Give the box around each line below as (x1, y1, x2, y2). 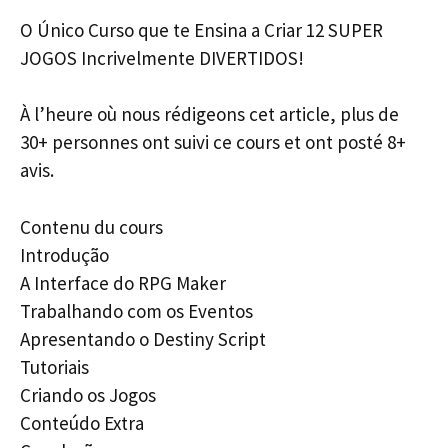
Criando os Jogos (20, 382, 156, 407)
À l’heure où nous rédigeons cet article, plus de (20, 102, 399, 126)
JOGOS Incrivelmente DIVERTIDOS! (20, 45, 304, 70)
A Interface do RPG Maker (20, 270, 226, 295)
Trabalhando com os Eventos (20, 298, 253, 323)
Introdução (20, 242, 109, 267)
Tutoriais (20, 354, 89, 379)
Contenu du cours (20, 214, 163, 239)
